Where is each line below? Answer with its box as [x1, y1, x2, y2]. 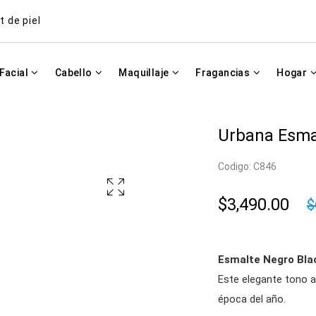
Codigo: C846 [218, 161, 276, 172]
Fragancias [195, 67, 253, 78]
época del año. [218, 293, 286, 305]
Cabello [54, 67, 95, 78]
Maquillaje [119, 67, 171, 78]
